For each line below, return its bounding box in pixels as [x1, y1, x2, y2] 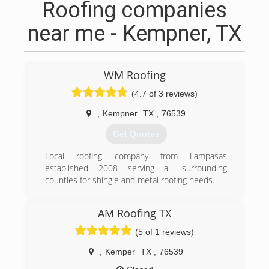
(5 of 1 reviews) [135, 227, 194, 237]
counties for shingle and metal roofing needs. [45, 174, 214, 186]
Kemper [105, 247, 135, 256]
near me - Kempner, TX [27, 21, 242, 46]
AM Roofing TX [98, 206, 171, 220]
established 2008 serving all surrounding [45, 162, 227, 174]
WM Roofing [103, 68, 166, 82]
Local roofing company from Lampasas [45, 150, 227, 162]
